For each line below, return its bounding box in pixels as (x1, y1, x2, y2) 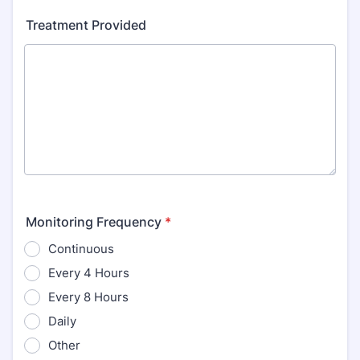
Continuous (48, 241, 114, 256)
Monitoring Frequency (26, 214, 162, 230)
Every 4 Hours (48, 265, 129, 280)
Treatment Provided (26, 17, 146, 33)
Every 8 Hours (48, 289, 129, 305)
